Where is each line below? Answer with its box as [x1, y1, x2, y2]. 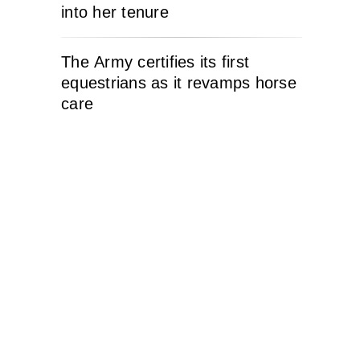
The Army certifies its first [61, 53, 249, 71]
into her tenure [61, 3, 169, 21]
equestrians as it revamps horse [61, 74, 297, 92]
